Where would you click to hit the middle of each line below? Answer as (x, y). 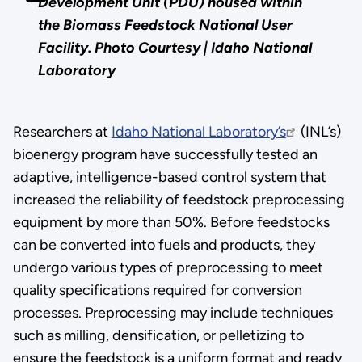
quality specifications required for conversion (157, 290)
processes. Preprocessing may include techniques (173, 313)
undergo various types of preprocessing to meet (168, 268)
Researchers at (62, 132)
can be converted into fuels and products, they (164, 245)
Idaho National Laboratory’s (198, 132)
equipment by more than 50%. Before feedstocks (171, 223)
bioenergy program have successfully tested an (165, 155)
